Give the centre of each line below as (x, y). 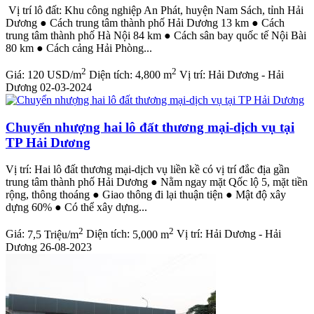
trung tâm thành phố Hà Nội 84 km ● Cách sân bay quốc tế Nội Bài (156, 35)
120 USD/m (54, 74)
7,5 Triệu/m (53, 234)
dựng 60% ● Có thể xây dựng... (76, 207)
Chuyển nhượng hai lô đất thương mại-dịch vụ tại (150, 127)
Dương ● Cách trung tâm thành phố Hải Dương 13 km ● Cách (145, 22)
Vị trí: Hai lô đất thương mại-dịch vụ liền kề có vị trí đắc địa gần (148, 170)
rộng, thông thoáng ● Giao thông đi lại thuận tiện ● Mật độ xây (146, 195)
